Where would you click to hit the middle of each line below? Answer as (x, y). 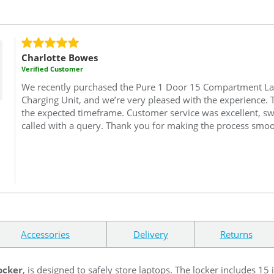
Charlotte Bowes (60, 58)
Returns (236, 234)
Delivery (151, 234)
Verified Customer (52, 69)
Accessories (45, 234)
